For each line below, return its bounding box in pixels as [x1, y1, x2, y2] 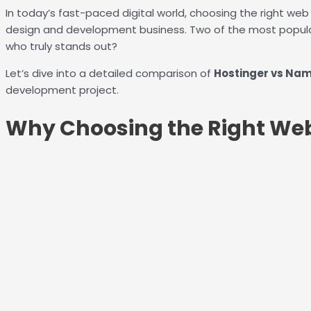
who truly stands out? [6, 39, 117, 54]
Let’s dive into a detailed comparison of [6, 66, 214, 81]
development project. [6, 83, 119, 98]
